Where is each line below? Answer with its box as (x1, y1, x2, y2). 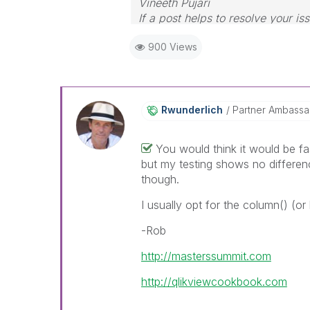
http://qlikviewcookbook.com (140, 275, 287, 289)
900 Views (147, 41, 197, 53)
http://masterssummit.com (140, 249, 271, 263)
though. (140, 172, 183, 186)
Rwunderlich (161, 104, 223, 116)
